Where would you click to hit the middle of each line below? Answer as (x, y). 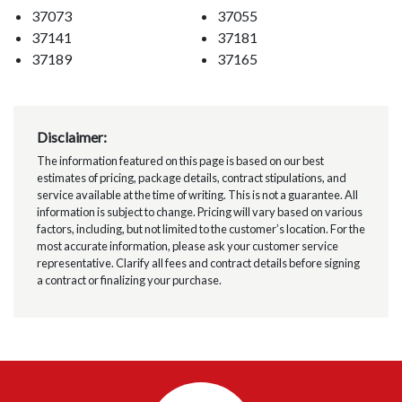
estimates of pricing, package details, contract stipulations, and (191, 178)
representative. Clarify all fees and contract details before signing (198, 263)
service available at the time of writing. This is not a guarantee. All (197, 195)
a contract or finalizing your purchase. (129, 280)
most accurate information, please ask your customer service (187, 246)
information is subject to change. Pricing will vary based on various (199, 212)
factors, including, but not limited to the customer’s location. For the (201, 229)
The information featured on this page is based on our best (180, 161)
